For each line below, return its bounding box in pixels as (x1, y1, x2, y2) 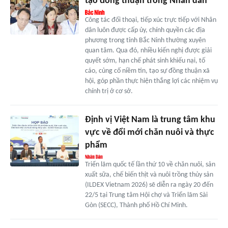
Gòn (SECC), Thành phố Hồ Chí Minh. (84, 201, 188, 209)
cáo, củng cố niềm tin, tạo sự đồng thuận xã (84, 67, 210, 75)
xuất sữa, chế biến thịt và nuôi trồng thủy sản (84, 170, 213, 179)
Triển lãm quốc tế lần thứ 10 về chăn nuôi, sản (84, 160, 215, 168)
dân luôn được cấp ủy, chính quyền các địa (84, 26, 205, 34)
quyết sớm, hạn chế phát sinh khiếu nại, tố (84, 56, 205, 65)
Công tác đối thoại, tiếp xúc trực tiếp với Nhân (84, 16, 216, 24)
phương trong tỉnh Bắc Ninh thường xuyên (84, 36, 206, 44)
